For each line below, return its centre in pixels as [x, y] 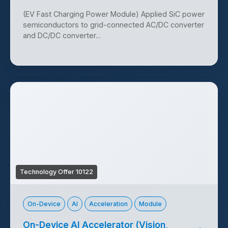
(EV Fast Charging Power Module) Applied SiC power [114, 14]
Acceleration [108, 204]
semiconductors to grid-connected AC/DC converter [113, 25]
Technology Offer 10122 [56, 172]
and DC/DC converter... [62, 36]
